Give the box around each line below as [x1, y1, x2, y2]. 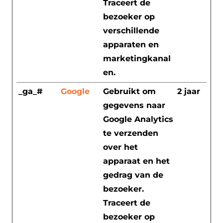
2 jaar [177, 86, 200, 96]
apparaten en [103, 39, 159, 49]
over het [103, 142, 138, 152]
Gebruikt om [103, 86, 156, 96]
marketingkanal [103, 53, 171, 63]
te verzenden [103, 128, 158, 138]
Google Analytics [103, 114, 173, 124]
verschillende [103, 25, 159, 35]
